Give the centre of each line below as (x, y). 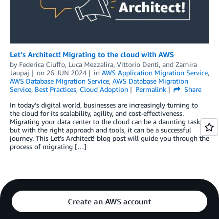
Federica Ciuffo (42, 64)
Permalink (151, 89)
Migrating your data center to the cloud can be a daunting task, (106, 121)
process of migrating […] (48, 146)
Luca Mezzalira (91, 64)
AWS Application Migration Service (154, 72)
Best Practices (55, 89)
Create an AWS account (109, 201)
